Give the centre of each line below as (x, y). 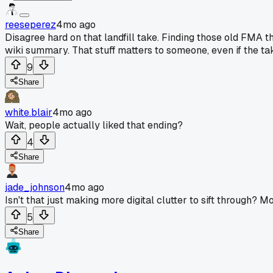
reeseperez (30, 24)
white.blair (29, 112)
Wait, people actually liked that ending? (94, 125)
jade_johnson (35, 187)
